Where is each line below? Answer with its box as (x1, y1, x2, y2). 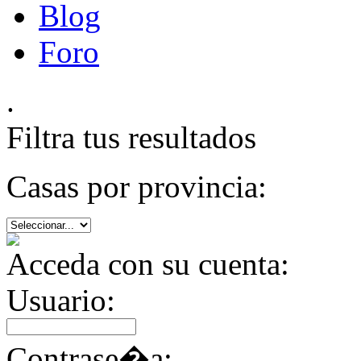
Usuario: (6, 283, 115, 317)
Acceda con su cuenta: (6, 247, 289, 281)
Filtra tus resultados (6, 120, 256, 155)
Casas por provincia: (6, 169, 267, 204)
